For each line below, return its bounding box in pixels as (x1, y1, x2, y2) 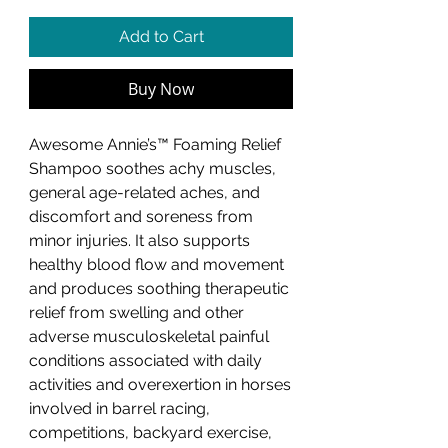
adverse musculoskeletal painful (29, 327, 269, 347)
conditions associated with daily (29, 351, 262, 371)
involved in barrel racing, (29, 399, 210, 419)
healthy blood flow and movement (29, 255, 284, 275)
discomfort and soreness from (29, 207, 253, 227)
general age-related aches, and (29, 183, 260, 203)
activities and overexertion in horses (29, 375, 291, 395)
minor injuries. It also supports (29, 231, 250, 251)
